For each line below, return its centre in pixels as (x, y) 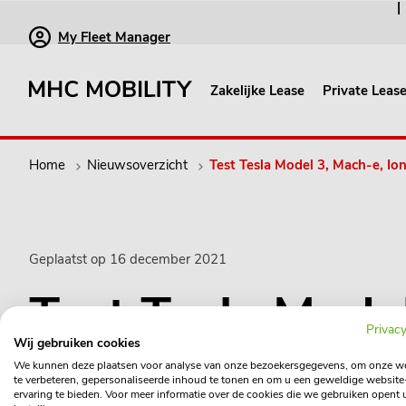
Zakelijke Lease (257, 90)
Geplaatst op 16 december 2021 (128, 260)
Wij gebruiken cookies (77, 343)
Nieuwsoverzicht (137, 165)
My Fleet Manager (114, 37)
